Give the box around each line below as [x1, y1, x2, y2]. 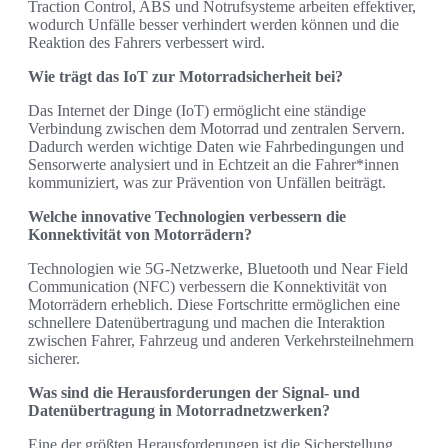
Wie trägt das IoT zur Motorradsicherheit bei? [28, 67, 343, 85]
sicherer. [28, 349, 80, 367]
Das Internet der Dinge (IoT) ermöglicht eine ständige [28, 101, 366, 119]
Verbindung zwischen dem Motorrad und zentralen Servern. [28, 119, 405, 137]
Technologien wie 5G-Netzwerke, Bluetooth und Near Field [28, 259, 408, 277]
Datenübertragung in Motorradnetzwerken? [28, 401, 330, 419]
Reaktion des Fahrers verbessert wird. [28, 33, 265, 51]
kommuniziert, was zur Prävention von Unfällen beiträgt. [28, 173, 386, 191]
